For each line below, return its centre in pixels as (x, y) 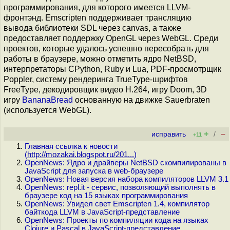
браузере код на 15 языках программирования (106, 196)
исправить (169, 134)
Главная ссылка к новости (71, 146)
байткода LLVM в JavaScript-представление (102, 212)
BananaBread (47, 100)
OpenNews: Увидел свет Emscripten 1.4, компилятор (117, 204)
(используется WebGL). (47, 110)
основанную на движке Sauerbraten (141, 100)
